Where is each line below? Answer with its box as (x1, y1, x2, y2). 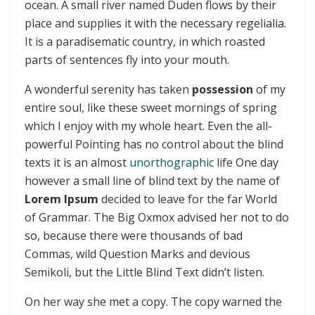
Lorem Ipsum (25, 191, 98, 207)
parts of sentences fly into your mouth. (25, 51, 229, 67)
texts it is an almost (25, 154, 129, 170)
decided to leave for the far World (98, 191, 277, 207)
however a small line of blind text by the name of (25, 172, 280, 188)
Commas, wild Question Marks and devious (25, 245, 250, 262)
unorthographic (129, 154, 214, 170)
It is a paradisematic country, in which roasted (25, 33, 265, 49)
